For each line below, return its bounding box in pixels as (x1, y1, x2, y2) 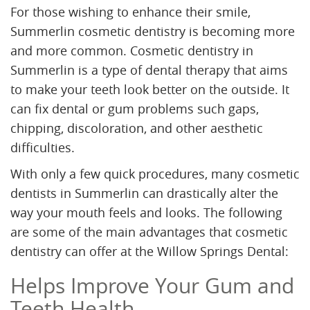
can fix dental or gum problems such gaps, (10, 100, 259, 118)
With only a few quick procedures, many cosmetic (10, 165, 300, 183)
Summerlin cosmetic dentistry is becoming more (10, 23, 295, 40)
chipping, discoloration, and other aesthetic (10, 120, 263, 137)
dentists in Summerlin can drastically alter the (10, 185, 278, 202)
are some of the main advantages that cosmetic (10, 224, 288, 241)
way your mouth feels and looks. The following (10, 204, 282, 221)
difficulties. (10, 139, 75, 156)
